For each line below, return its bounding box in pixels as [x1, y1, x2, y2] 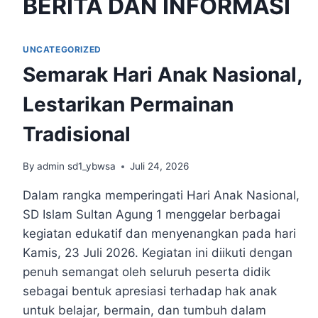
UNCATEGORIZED [23, 43, 102, 55]
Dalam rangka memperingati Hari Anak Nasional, [23, 188, 300, 203]
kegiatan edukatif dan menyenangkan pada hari [23, 226, 296, 241]
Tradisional [23, 122, 131, 147]
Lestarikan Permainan [23, 92, 234, 117]
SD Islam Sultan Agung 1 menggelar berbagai [23, 207, 280, 222]
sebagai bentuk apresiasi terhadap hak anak [23, 284, 277, 299]
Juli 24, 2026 [130, 160, 190, 172]
